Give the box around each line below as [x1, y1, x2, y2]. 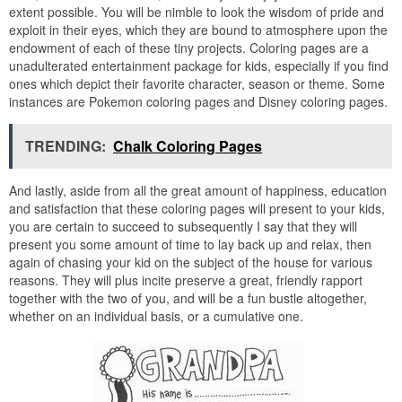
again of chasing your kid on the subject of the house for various [9, 252, 372, 271]
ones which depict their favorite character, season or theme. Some [9, 74, 385, 92]
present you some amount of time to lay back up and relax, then [9, 234, 371, 253]
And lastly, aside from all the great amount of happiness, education [9, 180, 387, 199]
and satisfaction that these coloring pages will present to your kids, [9, 198, 385, 217]
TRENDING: [25, 135, 106, 156]
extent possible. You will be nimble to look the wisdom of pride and [9, 2, 384, 21]
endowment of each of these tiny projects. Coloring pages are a [9, 38, 369, 57]
